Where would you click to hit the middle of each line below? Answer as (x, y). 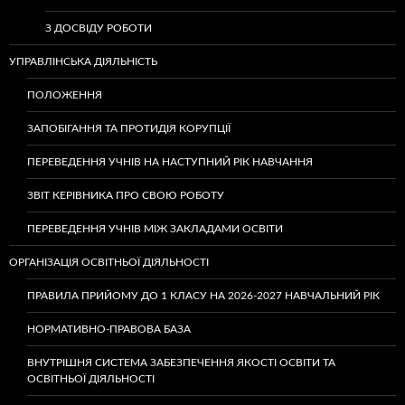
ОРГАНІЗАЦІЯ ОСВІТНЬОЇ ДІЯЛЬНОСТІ (109, 262)
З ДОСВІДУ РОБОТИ (99, 28)
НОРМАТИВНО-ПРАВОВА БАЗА (109, 329)
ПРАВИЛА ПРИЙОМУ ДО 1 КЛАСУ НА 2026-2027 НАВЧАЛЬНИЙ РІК (205, 295)
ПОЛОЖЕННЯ (65, 94)
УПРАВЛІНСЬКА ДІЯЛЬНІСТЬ (83, 61)
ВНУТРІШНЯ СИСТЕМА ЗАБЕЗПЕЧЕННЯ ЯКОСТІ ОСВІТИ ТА (181, 362)
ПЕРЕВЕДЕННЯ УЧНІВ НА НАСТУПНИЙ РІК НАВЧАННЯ (170, 161)
